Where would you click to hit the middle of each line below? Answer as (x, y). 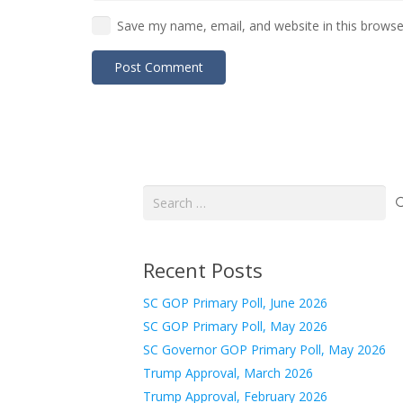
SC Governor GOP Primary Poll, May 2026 (264, 350)
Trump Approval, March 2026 (228, 373)
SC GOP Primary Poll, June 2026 (235, 303)
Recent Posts (203, 270)
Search (162, 194)
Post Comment (159, 67)
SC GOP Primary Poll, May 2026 (235, 327)
